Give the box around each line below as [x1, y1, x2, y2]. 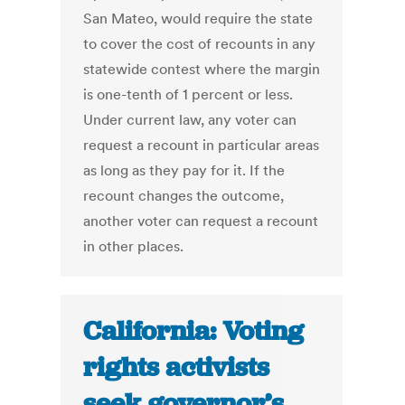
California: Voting [83, 314, 305, 349]
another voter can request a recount [83, 212, 319, 231]
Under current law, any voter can [83, 110, 297, 129]
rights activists [83, 350, 270, 385]
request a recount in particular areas [83, 136, 320, 155]
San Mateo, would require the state [83, 9, 314, 28]
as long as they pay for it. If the [83, 161, 286, 180]
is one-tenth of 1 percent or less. [83, 85, 294, 104]
